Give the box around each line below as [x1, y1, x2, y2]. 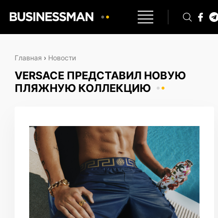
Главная [15, 54, 42, 62]
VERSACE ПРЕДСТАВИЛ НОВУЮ [15, 69, 186, 82]
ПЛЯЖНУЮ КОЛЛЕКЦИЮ [15, 82, 151, 94]
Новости [48, 54, 76, 62]
